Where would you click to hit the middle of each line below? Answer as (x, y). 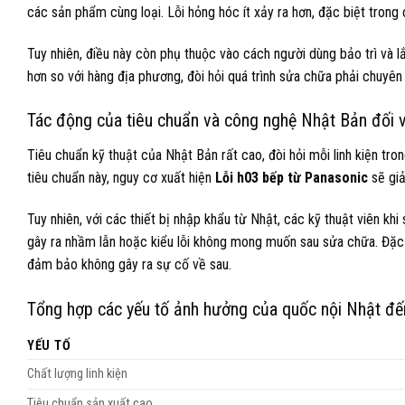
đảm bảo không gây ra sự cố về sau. (129, 265)
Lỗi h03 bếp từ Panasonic (292, 178)
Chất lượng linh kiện (77, 374)
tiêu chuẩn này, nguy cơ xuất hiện (121, 178)
